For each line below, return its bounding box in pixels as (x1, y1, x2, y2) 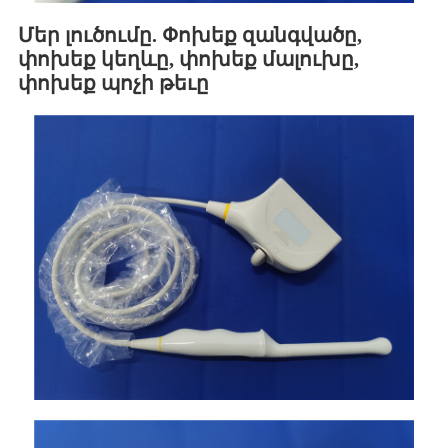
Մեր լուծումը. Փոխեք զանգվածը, (18, 24, 362, 47)
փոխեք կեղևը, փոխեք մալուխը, (18, 48, 359, 71)
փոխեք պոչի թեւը (18, 72, 209, 95)
